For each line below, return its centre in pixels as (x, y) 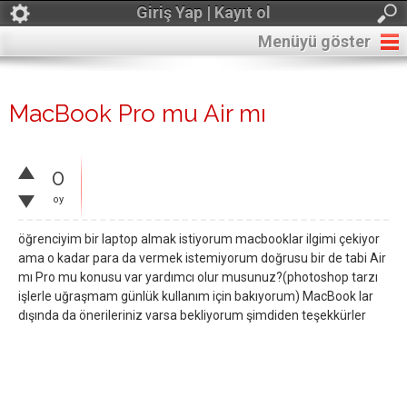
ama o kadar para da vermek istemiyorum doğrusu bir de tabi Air (202, 258)
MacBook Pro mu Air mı (138, 114)
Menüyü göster (314, 41)
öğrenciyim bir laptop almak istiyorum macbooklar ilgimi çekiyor (199, 239)
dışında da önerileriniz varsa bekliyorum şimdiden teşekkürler (192, 315)
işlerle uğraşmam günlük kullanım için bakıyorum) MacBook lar (196, 296)
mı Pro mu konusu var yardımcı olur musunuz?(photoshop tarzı (198, 277)
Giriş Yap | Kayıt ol (203, 12)
